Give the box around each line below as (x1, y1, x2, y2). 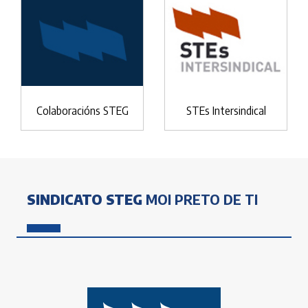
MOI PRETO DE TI (142, 190, 258, 208)
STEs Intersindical (186, 103, 266, 118)
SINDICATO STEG (27, 190, 142, 208)
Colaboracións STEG (36, 103, 129, 118)
